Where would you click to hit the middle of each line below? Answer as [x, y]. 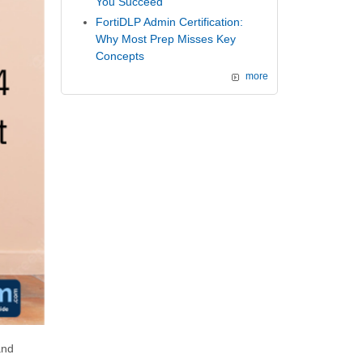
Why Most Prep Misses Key [166, 38]
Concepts [120, 56]
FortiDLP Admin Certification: [170, 21]
